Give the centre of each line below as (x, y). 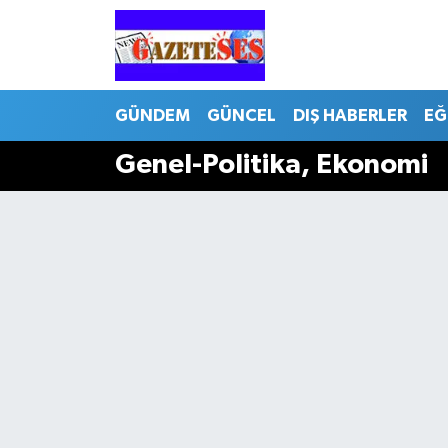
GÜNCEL (241, 115)
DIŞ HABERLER (349, 115)
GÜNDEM (152, 115)
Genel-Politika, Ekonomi (271, 165)
